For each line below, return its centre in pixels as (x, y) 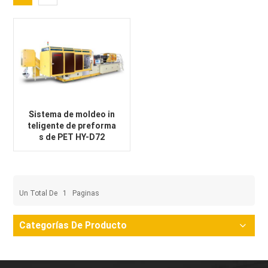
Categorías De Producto (73, 225)
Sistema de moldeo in (72, 114)
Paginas (85, 193)
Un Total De (39, 193)
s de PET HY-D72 (72, 137)
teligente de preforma (72, 125)
